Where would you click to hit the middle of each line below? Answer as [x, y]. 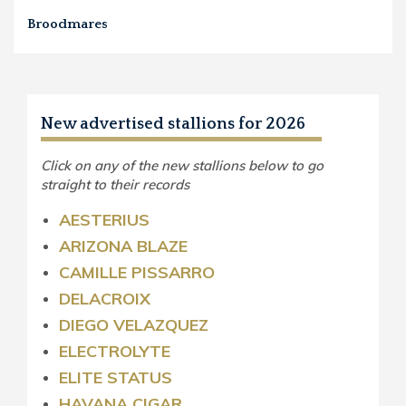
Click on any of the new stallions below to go [182, 165]
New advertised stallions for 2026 [173, 124]
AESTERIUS [104, 219]
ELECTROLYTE [115, 351]
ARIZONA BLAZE [123, 246]
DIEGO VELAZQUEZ [134, 324]
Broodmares [68, 24]
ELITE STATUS [116, 377]
